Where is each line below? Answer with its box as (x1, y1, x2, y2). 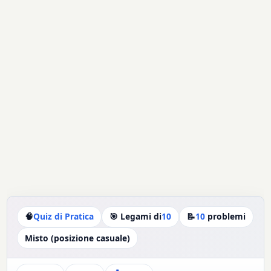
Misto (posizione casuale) (25, 232, 131, 244)
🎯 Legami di (109, 211, 162, 223)
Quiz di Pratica (33, 211, 94, 223)
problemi (205, 211, 246, 223)
